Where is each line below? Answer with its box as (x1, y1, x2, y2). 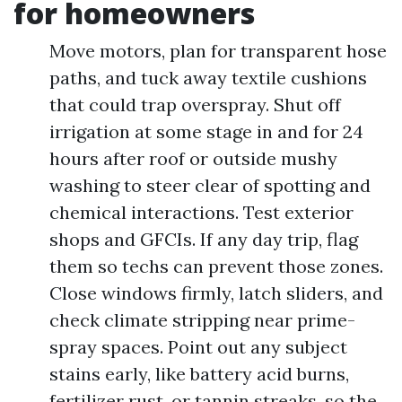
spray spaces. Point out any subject (49, 336, 347, 358)
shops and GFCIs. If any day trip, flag (49, 228, 358, 250)
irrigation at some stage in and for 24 (49, 120, 363, 143)
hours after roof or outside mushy (49, 147, 337, 170)
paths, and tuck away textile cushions (49, 66, 367, 89)
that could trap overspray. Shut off (49, 93, 341, 116)
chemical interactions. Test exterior (49, 201, 354, 223)
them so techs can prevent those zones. (49, 255, 383, 277)
